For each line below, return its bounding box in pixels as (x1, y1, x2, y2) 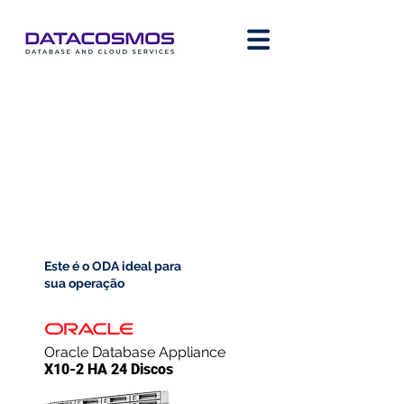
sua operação (44, 276, 124, 290)
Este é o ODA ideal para (44, 259, 181, 273)
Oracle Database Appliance (44, 344, 225, 361)
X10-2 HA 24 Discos (44, 361, 173, 378)
